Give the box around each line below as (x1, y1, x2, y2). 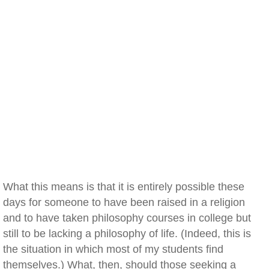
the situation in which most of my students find (3, 243, 223, 255)
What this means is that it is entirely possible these (3, 181, 244, 193)
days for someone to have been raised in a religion (3, 196, 245, 208)
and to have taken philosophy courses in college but (3, 212, 251, 224)
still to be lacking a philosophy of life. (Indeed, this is (3, 228, 251, 240)
